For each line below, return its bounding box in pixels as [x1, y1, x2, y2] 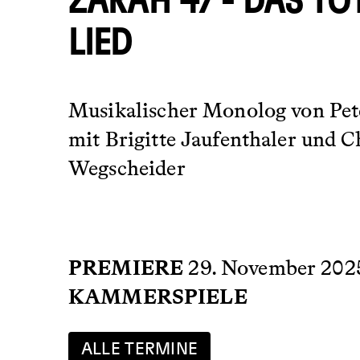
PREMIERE [68, 254, 184, 280]
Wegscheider [68, 154, 186, 181]
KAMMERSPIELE [68, 283, 247, 309]
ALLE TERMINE [80, 341, 198, 358]
